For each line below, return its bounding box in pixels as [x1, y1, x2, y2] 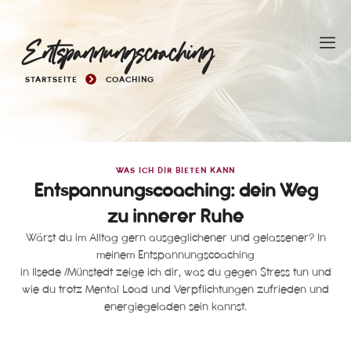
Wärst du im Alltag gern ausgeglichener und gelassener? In [25, 230, 326, 246]
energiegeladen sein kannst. [104, 299, 247, 315]
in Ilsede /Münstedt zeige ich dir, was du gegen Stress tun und [20, 264, 331, 280]
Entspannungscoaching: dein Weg [33, 176, 318, 204]
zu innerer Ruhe [107, 202, 244, 230]
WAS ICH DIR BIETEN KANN [116, 165, 235, 177]
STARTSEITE [25, 74, 78, 85]
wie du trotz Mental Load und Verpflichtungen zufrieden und [22, 281, 329, 298]
